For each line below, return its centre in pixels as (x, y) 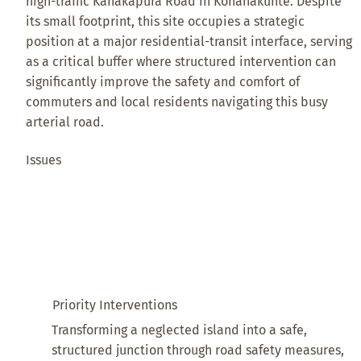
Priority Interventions (114, 305)
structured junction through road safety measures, (198, 351)
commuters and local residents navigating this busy (177, 102)
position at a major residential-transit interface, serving (189, 41)
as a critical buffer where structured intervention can (181, 61)
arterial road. (65, 122)
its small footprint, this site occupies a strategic (166, 21)
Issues (44, 160)
